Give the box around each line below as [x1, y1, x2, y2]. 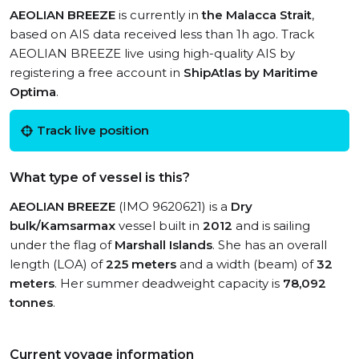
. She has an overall [212, 237, 327, 252]
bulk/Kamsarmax [10, 218, 115, 233]
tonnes [10, 295, 53, 310]
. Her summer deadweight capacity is [54, 276, 283, 291]
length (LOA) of [10, 256, 106, 272]
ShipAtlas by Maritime [184, 65, 318, 80]
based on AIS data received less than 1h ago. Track [10, 26, 314, 42]
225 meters [106, 256, 176, 272]
